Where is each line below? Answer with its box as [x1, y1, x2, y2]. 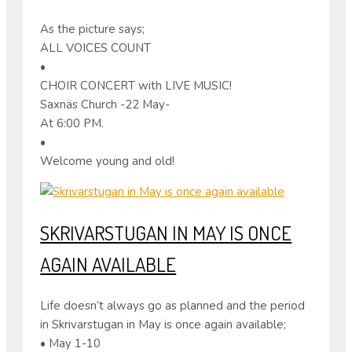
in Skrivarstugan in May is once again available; [40, 317, 287, 333]
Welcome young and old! [40, 152, 175, 169]
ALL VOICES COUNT [40, 39, 152, 56]
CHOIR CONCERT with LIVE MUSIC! [40, 77, 233, 93]
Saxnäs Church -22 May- [40, 96, 170, 112]
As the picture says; [40, 20, 145, 37]
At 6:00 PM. [40, 115, 104, 131]
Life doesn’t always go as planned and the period [40, 298, 306, 314]
